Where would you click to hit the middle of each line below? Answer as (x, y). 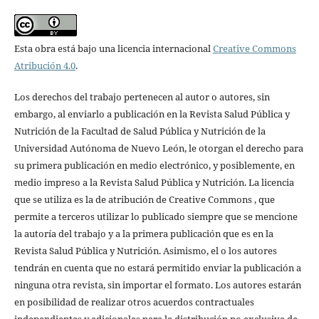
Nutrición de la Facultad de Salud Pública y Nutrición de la (140, 131)
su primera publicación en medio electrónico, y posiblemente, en (154, 166)
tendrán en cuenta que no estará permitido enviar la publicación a (157, 268)
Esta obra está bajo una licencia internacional (113, 49)
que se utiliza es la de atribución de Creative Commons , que (144, 200)
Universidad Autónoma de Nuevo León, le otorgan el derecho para (158, 148)
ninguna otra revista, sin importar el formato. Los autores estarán (157, 285)
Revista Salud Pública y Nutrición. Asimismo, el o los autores (145, 251)
